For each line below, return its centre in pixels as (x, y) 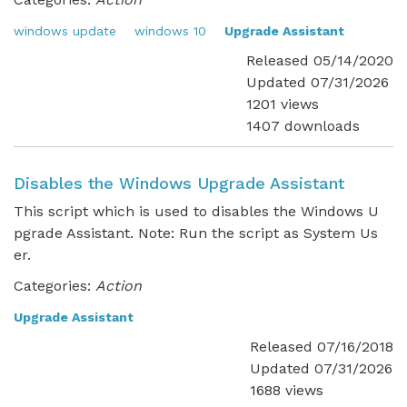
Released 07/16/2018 (322, 347)
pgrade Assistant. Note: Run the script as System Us (196, 233)
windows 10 (170, 31)
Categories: (52, 286)
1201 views (283, 104)
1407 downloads (303, 126)
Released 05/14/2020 (320, 60)
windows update (65, 31)
